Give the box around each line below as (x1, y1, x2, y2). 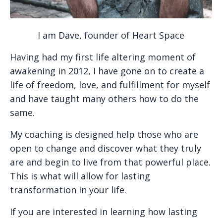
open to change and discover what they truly (10, 142, 201, 154)
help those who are (116, 128, 198, 140)
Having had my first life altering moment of (10, 51, 196, 63)
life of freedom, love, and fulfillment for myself (10, 79, 210, 91)
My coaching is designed (10, 128, 113, 140)
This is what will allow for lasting (10, 170, 150, 182)
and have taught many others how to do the (10, 93, 199, 105)
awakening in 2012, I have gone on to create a (10, 65, 204, 77)
